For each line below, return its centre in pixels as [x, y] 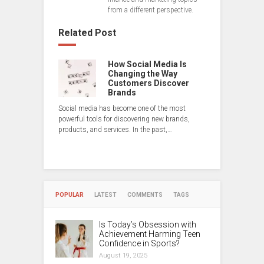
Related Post [87, 33]
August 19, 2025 [123, 256]
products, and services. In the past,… [115, 130]
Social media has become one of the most [122, 109]
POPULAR [70, 195]
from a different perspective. [151, 10]
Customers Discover [148, 83]
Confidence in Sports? [139, 244]
